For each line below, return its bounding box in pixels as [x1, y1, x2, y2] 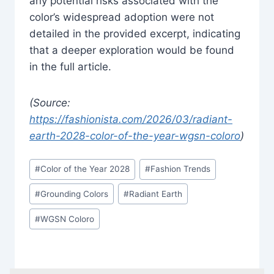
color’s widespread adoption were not [29, 10, 214, 23]
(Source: [29, 96, 70, 109]
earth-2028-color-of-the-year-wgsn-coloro [29, 129, 240, 142]
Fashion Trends [150, 164, 211, 174]
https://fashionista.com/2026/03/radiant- [29, 113, 232, 125]
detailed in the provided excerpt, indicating [29, 27, 240, 40]
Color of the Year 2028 [40, 164, 130, 174]
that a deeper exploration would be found [29, 43, 234, 56]
